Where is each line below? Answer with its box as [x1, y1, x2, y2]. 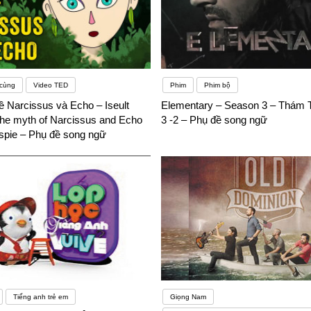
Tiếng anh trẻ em [12, 293, 68, 301]
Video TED [33, 81, 68, 90]
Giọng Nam [169, 293, 206, 301]
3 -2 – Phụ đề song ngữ [160, 114, 267, 126]
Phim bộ [203, 81, 230, 90]
